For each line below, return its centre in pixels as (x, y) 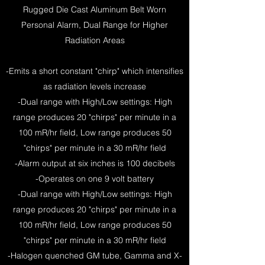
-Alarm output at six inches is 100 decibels (95, 163)
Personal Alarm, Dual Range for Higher (95, 25)
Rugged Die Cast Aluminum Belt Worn (95, 9)
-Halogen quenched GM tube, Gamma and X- (95, 256)
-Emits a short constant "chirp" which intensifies (95, 71)
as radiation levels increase (95, 86)
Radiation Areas (95, 40)
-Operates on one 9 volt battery (95, 179)
